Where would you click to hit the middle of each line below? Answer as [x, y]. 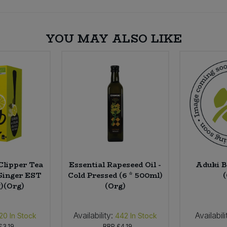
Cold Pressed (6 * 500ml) [115, 176]
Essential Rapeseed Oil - [115, 165]
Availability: [93, 216]
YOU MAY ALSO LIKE [113, 39]
